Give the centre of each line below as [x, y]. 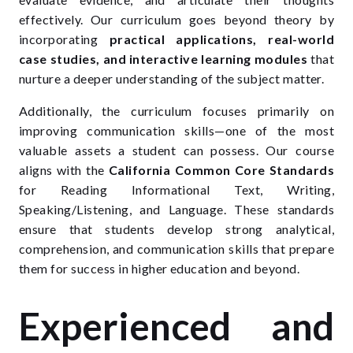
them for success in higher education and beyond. [160, 268]
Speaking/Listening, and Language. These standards [176, 209]
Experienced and [176, 326]
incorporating [64, 39]
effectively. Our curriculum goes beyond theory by [176, 19]
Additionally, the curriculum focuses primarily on [176, 111]
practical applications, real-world [221, 39]
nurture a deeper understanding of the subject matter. [172, 78]
